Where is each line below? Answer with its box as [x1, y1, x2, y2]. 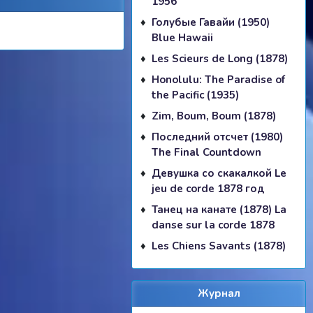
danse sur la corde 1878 [152, 217, 275, 232]
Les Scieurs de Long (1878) [152, 51, 288, 66]
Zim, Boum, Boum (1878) [152, 108, 276, 123]
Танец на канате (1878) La [152, 202, 286, 217]
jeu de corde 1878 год [152, 181, 264, 196]
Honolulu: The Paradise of [152, 72, 285, 87]
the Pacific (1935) [152, 87, 239, 102]
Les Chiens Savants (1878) [152, 238, 286, 253]
